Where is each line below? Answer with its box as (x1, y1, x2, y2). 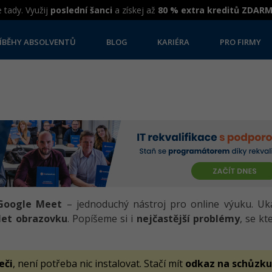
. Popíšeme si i (67, 212, 137, 225)
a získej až (112, 4, 158, 16)
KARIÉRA (157, 38, 190, 46)
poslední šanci (50, 4, 112, 16)
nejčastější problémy (136, 212, 240, 225)
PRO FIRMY (220, 38, 261, 46)
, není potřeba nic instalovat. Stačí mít (13, 257, 185, 270)
